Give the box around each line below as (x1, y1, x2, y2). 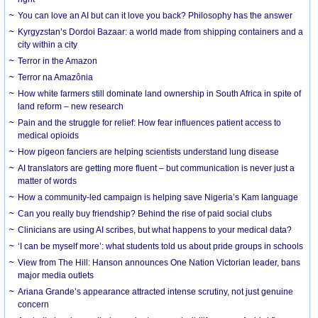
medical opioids (18, 130, 79, 141)
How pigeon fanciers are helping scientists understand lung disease (18, 146, 280, 157)
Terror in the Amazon (18, 55, 98, 66)
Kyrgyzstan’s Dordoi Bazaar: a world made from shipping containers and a (18, 26, 304, 37)
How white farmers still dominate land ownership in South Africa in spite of (18, 88, 302, 99)
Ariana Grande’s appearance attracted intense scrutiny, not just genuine (18, 286, 294, 297)
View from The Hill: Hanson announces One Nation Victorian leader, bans (18, 257, 301, 268)
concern (18, 299, 50, 309)
